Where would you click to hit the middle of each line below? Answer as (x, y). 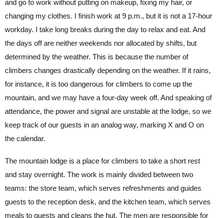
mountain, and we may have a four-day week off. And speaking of (108, 97)
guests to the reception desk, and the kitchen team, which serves (108, 201)
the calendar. (25, 138)
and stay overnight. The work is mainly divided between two (99, 174)
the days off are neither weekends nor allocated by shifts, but (101, 43)
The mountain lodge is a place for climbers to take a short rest (102, 161)
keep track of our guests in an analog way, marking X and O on (104, 125)
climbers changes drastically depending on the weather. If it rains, (108, 70)
